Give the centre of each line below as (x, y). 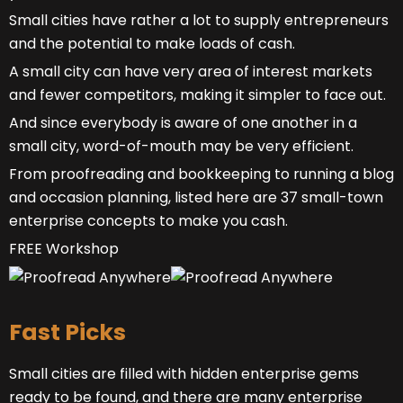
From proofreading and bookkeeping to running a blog (201, 175)
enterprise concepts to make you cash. (148, 221)
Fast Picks (67, 332)
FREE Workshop (64, 249)
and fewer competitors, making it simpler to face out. (197, 95)
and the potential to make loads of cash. (152, 44)
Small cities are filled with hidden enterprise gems (184, 373)
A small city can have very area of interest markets (191, 72)
